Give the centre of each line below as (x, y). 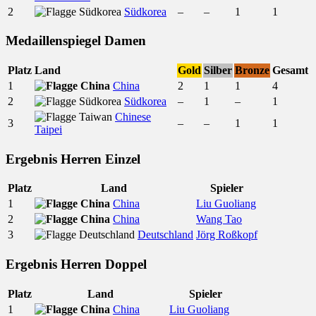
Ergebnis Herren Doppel (76, 265)
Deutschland (165, 235)
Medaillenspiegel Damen (76, 41)
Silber (218, 70)
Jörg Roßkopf (227, 235)
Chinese (133, 116)
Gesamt (290, 70)
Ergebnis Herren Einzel (73, 159)
